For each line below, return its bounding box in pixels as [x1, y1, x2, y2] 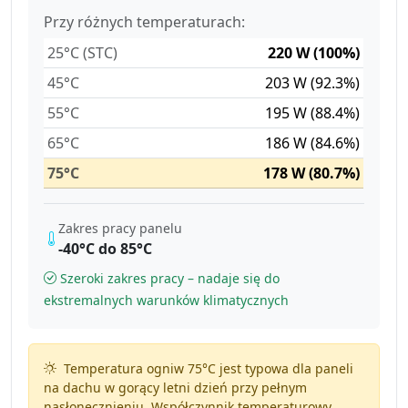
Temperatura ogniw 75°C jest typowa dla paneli [59, 359, 353, 377]
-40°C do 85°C [58, 238, 153, 259]
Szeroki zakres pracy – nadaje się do [60, 269, 280, 287]
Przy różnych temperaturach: [44, 11, 246, 32]
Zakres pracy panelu [58, 219, 183, 237]
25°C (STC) [47, 42, 118, 63]
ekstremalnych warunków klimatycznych [44, 291, 290, 309]
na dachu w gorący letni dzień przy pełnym [43, 378, 307, 396]
